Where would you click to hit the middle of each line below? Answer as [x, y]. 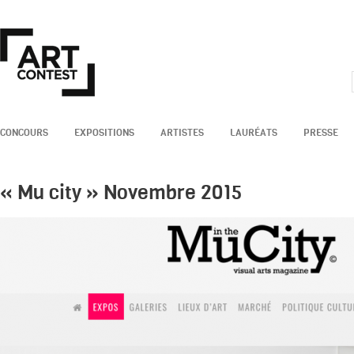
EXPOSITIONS [104, 132]
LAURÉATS [254, 132]
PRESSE [321, 132]
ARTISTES [182, 132]
